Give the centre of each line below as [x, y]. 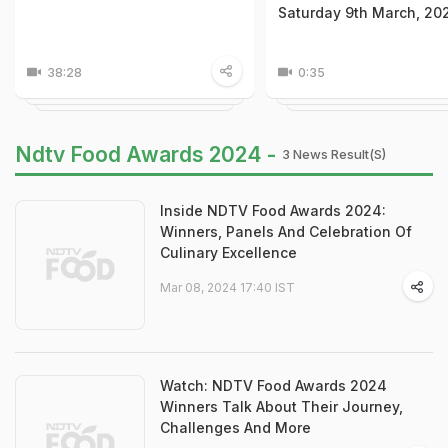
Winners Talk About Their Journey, [281, 407]
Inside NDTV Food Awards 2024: [273, 211]
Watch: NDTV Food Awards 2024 [273, 386]
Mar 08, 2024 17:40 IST [227, 288]
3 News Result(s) [334, 154]
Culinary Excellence [228, 253]
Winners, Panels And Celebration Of [286, 232]
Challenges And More [235, 428]
